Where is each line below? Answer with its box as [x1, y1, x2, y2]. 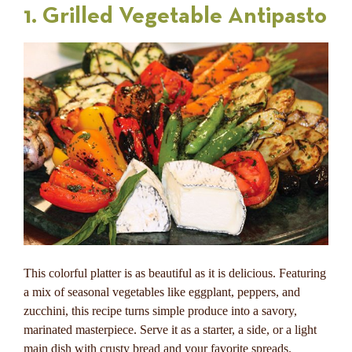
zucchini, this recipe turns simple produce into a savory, [24, 304, 297, 318]
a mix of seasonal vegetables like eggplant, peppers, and [24, 285, 300, 299]
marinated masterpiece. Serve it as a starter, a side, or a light [24, 323, 317, 337]
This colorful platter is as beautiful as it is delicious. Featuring [24, 266, 326, 280]
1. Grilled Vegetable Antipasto [24, 4, 327, 28]
